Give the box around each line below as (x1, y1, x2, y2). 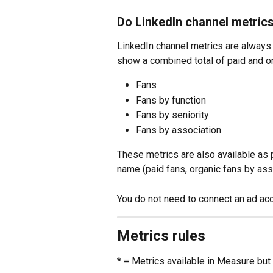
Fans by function (136, 94, 206, 106)
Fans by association (136, 124, 221, 136)
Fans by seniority (136, 109, 209, 121)
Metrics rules (117, 227, 205, 245)
